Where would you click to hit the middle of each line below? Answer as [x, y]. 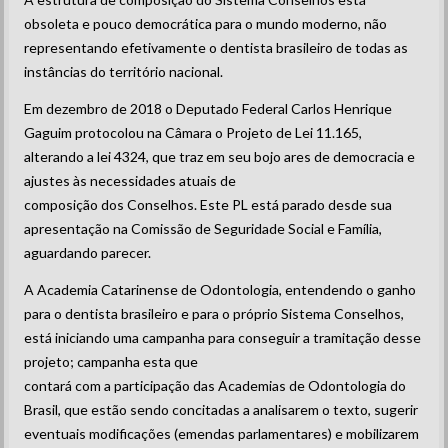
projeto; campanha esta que [111, 361]
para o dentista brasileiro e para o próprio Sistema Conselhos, [214, 313]
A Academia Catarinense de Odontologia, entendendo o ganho [220, 289]
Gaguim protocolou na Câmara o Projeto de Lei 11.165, [193, 132]
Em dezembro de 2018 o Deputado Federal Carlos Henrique [208, 108]
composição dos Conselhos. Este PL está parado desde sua [208, 204]
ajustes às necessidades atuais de [130, 180]
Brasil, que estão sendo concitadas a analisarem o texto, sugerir [221, 409]
